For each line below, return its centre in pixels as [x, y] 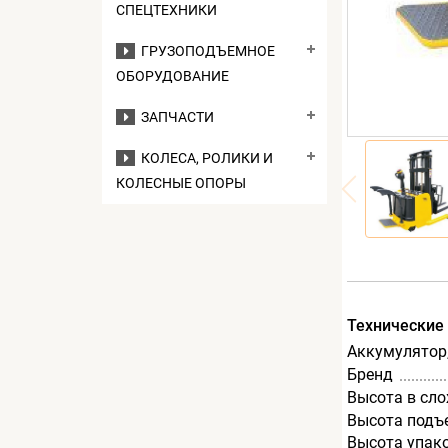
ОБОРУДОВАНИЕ [172, 76]
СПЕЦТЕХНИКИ [166, 10]
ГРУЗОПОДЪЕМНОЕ [205, 51]
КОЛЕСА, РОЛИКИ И [204, 158]
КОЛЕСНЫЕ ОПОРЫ [181, 183]
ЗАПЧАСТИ [174, 117]
